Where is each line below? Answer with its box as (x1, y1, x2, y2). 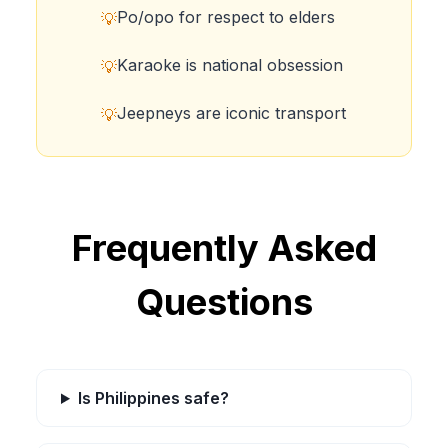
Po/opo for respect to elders (117, 7, 335, 27)
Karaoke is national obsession (117, 55, 343, 75)
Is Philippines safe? (77, 388, 229, 408)
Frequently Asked (71, 226, 377, 270)
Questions (135, 280, 313, 324)
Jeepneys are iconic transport (117, 103, 346, 123)
